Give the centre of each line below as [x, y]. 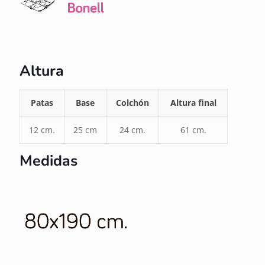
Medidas [49, 161]
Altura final [193, 103]
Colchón [132, 103]
